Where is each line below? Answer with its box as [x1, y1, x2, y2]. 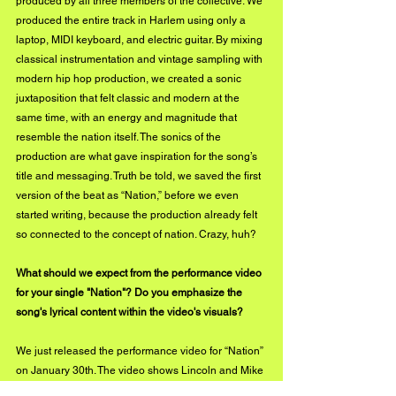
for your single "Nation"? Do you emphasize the [16, 286, 245, 299]
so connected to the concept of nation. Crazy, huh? [16, 227, 256, 240]
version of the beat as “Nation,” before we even [16, 188, 241, 202]
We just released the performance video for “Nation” [16, 344, 266, 357]
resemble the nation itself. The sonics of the [16, 130, 224, 143]
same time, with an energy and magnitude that [16, 110, 240, 124]
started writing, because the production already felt [16, 208, 260, 221]
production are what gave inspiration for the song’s [16, 149, 260, 163]
